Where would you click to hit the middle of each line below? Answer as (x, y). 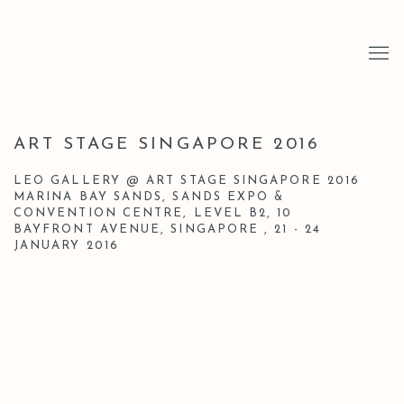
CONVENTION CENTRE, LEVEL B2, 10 (153, 213)
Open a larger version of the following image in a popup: (179, 306)
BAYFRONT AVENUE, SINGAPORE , (144, 230)
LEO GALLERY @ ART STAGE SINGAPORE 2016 (187, 181)
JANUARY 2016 (69, 246)
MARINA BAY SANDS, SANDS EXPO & (149, 197)
